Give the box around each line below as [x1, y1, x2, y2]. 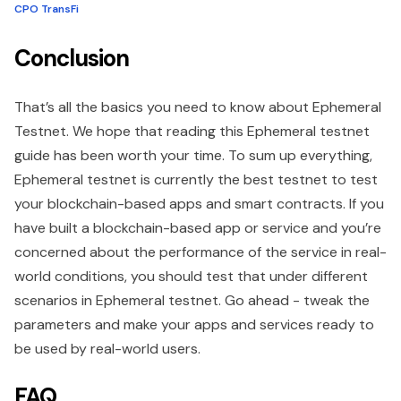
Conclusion [14, 43, 129, 74]
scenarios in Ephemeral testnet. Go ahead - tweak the [14, 291, 370, 311]
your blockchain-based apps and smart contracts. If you [14, 194, 384, 214]
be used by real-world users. [14, 339, 200, 359]
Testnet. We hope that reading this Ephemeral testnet [14, 122, 370, 141]
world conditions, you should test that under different [14, 267, 368, 286]
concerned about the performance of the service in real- [14, 243, 387, 262]
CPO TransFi [14, 2, 79, 17]
